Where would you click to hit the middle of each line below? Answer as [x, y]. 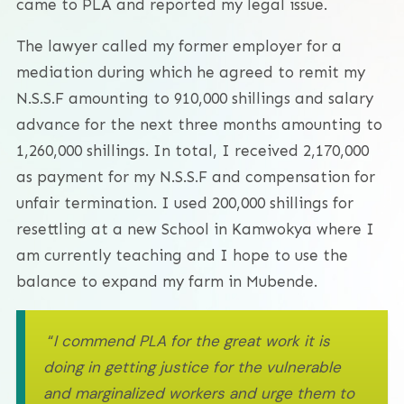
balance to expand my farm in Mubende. [167, 281]
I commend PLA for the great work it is [192, 340]
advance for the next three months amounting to [199, 124]
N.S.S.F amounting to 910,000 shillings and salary [195, 98]
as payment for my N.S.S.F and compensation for [196, 176]
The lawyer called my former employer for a [179, 46]
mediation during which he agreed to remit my [191, 72]
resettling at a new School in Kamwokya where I [195, 229]
